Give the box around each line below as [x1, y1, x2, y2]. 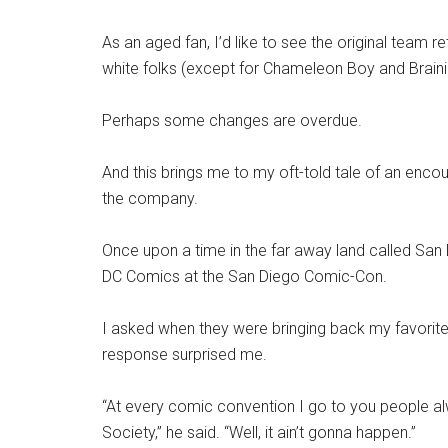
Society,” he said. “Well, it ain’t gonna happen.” [102, 423, 416, 443]
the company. [102, 189, 198, 209]
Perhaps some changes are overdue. [102, 111, 362, 131]
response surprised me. [102, 345, 267, 365]
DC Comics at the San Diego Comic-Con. [102, 267, 387, 287]
